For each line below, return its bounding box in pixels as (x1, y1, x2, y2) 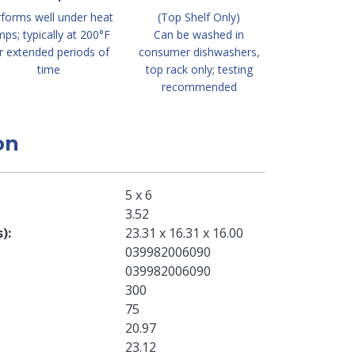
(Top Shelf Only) (158, 10, 240, 25)
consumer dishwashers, (138, 44, 260, 59)
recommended (161, 79, 237, 94)
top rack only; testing (145, 62, 253, 77)
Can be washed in (154, 27, 244, 42)
